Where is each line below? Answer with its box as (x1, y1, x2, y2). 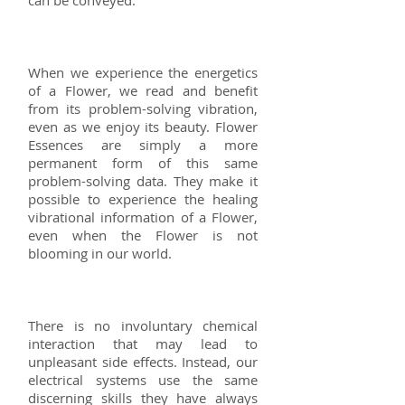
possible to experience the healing (28, 189, 258, 208)
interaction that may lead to (28, 334, 258, 353)
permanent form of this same (28, 153, 258, 172)
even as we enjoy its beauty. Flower (28, 117, 258, 136)
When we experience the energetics (28, 62, 258, 81)
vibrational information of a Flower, (28, 207, 258, 226)
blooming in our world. (28, 243, 172, 262)
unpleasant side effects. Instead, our (28, 352, 258, 371)
